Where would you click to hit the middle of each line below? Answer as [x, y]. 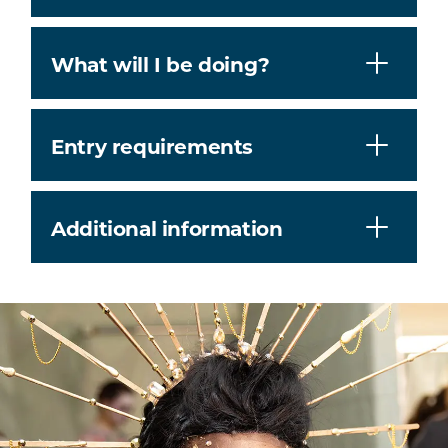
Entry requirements [152, 145]
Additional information [167, 227]
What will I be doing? [160, 63]
